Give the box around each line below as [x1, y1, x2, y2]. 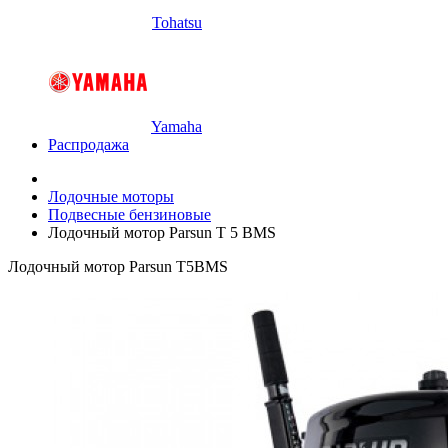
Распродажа [48, 136, 129, 153]
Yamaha [151, 118, 202, 135]
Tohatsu [152, 14, 202, 31]
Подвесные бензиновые [48, 206, 211, 223]
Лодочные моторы [48, 188, 174, 205]
